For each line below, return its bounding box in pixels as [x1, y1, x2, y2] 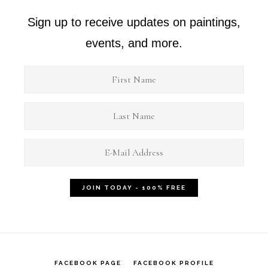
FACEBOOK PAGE [54, 259, 121, 266]
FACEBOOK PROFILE [133, 259, 214, 266]
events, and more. [86, 36, 182, 50]
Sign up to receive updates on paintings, [28, 15, 240, 29]
